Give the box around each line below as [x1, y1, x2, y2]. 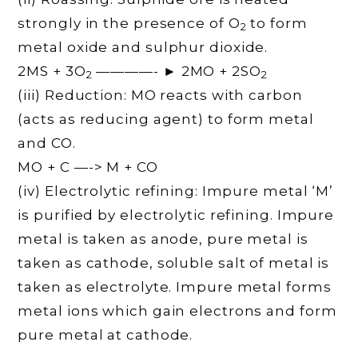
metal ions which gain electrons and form [18, 302, 337, 319]
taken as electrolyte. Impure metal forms [18, 278, 332, 295]
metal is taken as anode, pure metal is [18, 230, 308, 247]
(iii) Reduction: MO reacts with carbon [18, 86, 303, 103]
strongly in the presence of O [18, 14, 241, 31]
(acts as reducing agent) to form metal [18, 110, 314, 127]
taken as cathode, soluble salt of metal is [18, 254, 330, 271]
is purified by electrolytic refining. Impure [18, 206, 335, 223]
